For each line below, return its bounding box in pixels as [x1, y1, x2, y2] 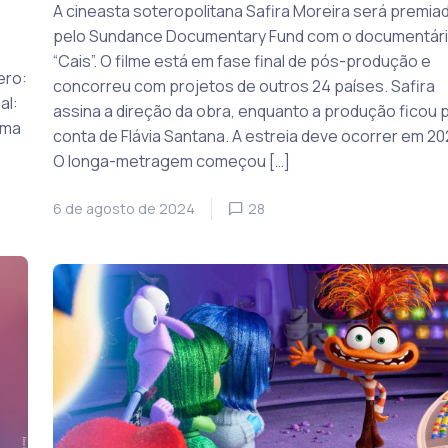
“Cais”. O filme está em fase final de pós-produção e [52, 50, 431, 72]
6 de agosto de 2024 [52, 199, 195, 218]
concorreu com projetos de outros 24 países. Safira [52, 75, 435, 97]
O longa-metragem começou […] [52, 150, 290, 172]
